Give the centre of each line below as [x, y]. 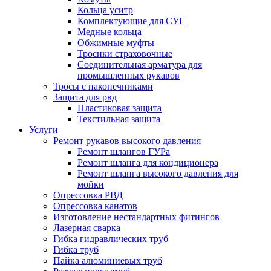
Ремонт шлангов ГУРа [124, 152]
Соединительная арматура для [140, 64]
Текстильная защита [119, 119]
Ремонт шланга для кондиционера [148, 162]
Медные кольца [109, 32]
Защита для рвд [85, 97]
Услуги [44, 130]
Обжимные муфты [116, 43]
